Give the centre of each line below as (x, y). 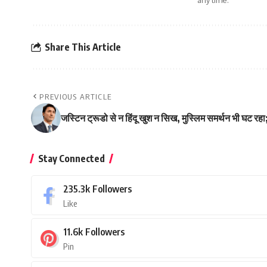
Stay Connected (72, 159)
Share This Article (83, 47)
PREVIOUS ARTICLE (76, 97)
